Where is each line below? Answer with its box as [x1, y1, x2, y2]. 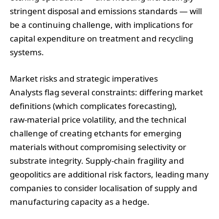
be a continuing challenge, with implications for [10, 19, 193, 31]
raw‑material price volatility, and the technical [10, 114, 186, 126]
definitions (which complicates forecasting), [10, 100, 177, 112]
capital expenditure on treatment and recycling [10, 33, 193, 44]
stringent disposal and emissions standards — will [10, 5, 202, 17]
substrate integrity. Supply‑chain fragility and [10, 155, 184, 167]
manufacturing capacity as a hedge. [10, 196, 150, 208]
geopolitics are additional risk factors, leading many [10, 169, 209, 180]
